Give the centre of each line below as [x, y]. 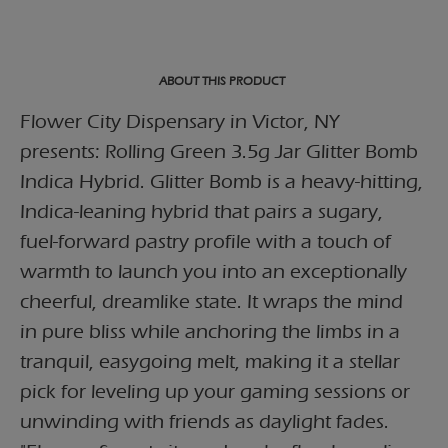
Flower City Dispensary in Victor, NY [180, 122]
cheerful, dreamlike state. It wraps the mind [211, 302]
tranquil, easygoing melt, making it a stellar [210, 362]
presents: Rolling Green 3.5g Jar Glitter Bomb [219, 152]
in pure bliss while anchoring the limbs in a [210, 332]
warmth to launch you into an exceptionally [213, 272]
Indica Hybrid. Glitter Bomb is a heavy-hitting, [221, 182]
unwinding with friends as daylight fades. [204, 422]
